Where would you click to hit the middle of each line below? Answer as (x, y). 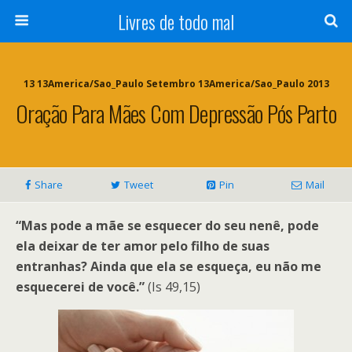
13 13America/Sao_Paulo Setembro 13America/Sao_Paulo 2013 (176, 84)
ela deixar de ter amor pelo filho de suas (143, 246)
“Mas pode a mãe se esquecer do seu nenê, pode (167, 225)
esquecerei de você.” (80, 287)
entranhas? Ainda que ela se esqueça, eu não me (169, 266)
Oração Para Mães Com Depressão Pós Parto (176, 113)
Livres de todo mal (176, 21)
